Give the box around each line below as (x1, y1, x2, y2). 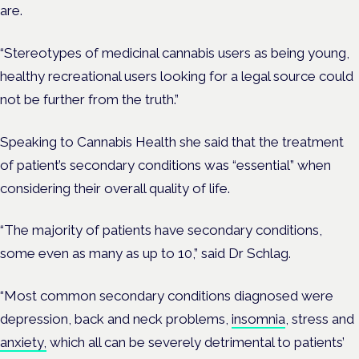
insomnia (232, 311, 285, 328)
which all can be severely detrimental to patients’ (46, 334, 345, 351)
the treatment (259, 133, 344, 150)
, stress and (285, 311, 354, 328)
